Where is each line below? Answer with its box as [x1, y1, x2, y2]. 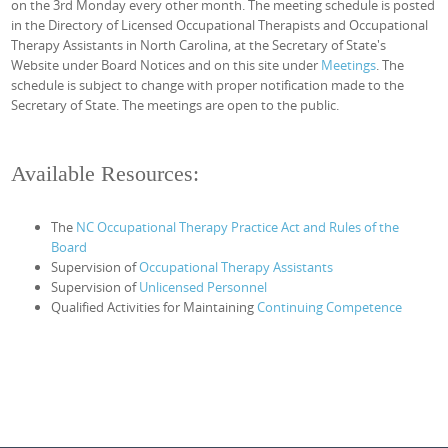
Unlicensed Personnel [139, 278, 268, 296]
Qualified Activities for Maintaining [51, 298, 255, 316]
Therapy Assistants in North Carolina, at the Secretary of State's [11, 36, 387, 54]
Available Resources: [11, 161, 200, 186]
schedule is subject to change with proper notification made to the [11, 76, 405, 94]
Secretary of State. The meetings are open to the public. [11, 96, 340, 114]
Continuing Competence [257, 298, 403, 316]
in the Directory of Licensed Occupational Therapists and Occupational [11, 16, 429, 34]
